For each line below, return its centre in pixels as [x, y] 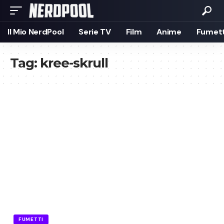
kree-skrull [74, 63]
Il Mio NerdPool [36, 32]
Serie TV [95, 32]
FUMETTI [31, 219]
